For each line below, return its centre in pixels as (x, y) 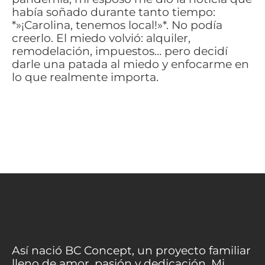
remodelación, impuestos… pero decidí (120, 51)
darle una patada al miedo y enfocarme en (130, 64)
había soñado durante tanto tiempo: (114, 12)
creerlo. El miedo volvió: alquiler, (101, 38)
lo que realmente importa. (85, 77)
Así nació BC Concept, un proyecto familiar (131, 250)
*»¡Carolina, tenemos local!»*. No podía (117, 25)
